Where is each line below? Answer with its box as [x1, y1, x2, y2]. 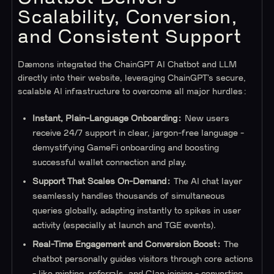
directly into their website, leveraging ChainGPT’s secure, [18, 73, 246, 83]
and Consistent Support [18, 27, 242, 46]
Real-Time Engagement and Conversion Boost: [32, 240, 222, 250]
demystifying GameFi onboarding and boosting [32, 143, 220, 153]
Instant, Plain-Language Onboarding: [32, 114, 183, 124]
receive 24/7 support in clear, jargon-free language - [32, 128, 245, 138]
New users [182, 114, 230, 124]
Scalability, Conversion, [18, 7, 238, 27]
